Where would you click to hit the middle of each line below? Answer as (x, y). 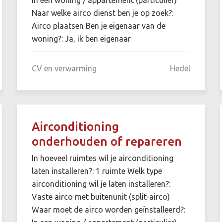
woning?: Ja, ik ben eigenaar (81, 38)
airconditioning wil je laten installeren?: (101, 184)
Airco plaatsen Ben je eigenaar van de (98, 26)
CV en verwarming (64, 68)
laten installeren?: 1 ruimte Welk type (97, 171)
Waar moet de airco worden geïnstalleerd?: (108, 209)
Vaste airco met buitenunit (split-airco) (101, 196)
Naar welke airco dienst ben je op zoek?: (102, 13)
